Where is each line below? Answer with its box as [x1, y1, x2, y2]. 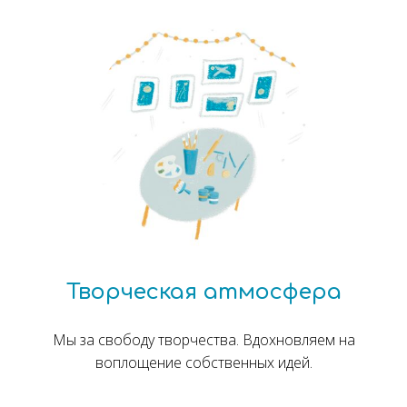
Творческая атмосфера [65, 280, 342, 305]
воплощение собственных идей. [94, 352, 313, 373]
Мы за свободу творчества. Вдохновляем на [52, 330, 355, 351]
